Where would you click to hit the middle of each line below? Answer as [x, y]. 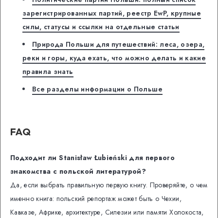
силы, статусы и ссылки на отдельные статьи [101, 27]
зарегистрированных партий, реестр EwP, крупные [112, 13]
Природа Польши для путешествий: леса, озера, [118, 45]
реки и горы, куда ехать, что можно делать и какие [114, 58]
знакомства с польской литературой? [78, 172]
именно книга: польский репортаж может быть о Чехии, [96, 199]
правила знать [48, 72]
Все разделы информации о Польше [97, 89]
